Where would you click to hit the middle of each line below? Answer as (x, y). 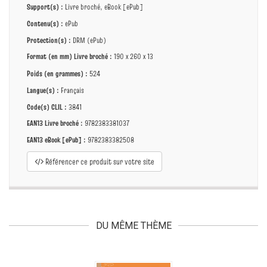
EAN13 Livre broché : (55, 123)
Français (72, 90)
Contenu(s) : (45, 23)
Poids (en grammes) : (57, 73)
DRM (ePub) (89, 40)
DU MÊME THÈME (133, 226)
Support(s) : (45, 7)
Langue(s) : (43, 90)
